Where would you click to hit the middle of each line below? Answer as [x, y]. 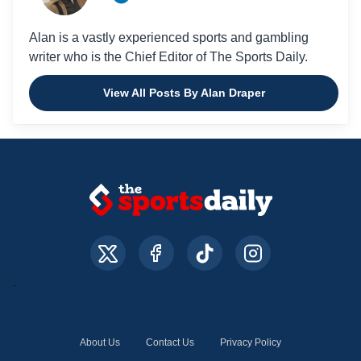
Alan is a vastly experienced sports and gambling [169, 38]
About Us [100, 343]
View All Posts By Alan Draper [184, 93]
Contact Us [170, 343]
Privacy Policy [251, 343]
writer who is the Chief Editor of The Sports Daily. [168, 57]
